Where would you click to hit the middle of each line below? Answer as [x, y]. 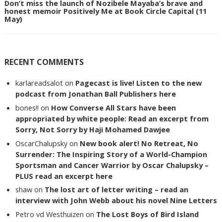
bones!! [27, 107]
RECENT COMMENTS [44, 62]
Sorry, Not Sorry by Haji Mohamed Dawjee [93, 129]
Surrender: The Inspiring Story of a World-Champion [111, 154]
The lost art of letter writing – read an [117, 190]
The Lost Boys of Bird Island [148, 214]
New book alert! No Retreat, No [139, 143]
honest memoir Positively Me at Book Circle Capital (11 [105, 11]
